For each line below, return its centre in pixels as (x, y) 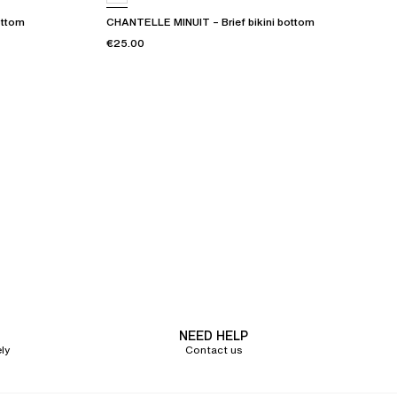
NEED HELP (214, 336)
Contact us (214, 350)
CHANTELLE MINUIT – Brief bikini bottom (210, 22)
